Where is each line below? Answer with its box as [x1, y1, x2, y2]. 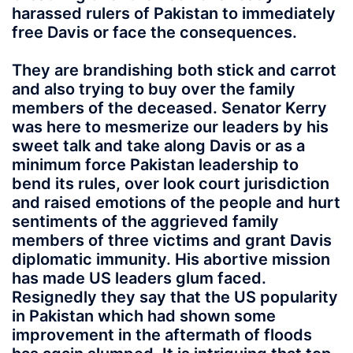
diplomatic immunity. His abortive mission [12, 249, 330, 269]
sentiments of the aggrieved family [12, 211, 279, 231]
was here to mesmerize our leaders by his [12, 117, 329, 136]
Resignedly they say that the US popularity [12, 287, 338, 307]
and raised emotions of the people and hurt [12, 192, 340, 212]
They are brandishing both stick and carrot [12, 60, 336, 80]
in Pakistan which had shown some [12, 306, 276, 325]
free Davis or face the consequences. [12, 22, 297, 42]
